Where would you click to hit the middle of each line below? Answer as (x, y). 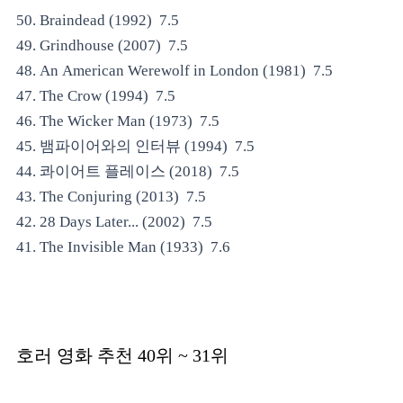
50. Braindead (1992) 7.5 (99, 20)
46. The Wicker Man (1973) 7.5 (120, 121)
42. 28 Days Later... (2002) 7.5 (116, 222)
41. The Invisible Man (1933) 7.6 (125, 247)
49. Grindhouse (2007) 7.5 (104, 45)
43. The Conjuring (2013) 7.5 (113, 197)
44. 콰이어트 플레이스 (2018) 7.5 (130, 171)
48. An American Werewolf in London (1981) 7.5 (176, 71)
